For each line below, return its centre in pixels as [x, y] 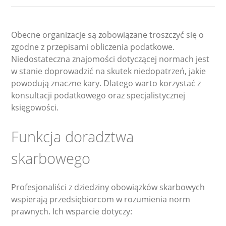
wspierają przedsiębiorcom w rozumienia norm [101, 199]
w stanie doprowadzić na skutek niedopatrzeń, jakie [109, 71]
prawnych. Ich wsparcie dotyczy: [72, 211]
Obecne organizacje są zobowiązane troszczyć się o [108, 35]
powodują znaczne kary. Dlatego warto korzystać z [106, 83]
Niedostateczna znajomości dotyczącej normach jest [110, 59]
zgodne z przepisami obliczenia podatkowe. [93, 47]
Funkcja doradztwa [73, 136]
